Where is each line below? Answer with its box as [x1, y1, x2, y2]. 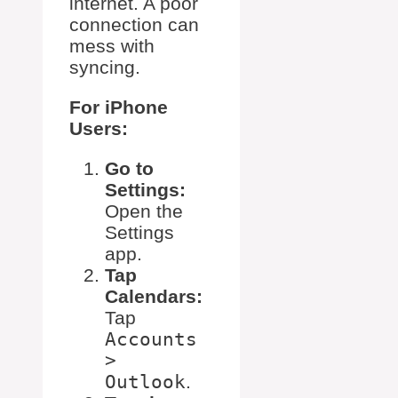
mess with [69, 36, 155, 57]
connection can [69, 14, 199, 36]
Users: [69, 118, 128, 139]
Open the [105, 201, 183, 222]
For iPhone [69, 97, 168, 118]
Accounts [105, 329, 197, 351]
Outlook [105, 371, 186, 394]
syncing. [69, 57, 140, 78]
